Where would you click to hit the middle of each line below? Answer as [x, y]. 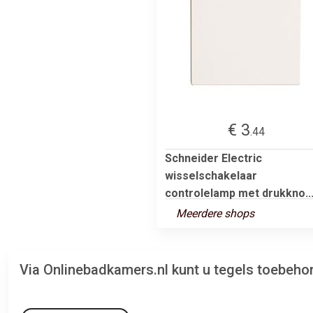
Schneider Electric [213, 158]
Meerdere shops [215, 213]
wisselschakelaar [211, 175]
